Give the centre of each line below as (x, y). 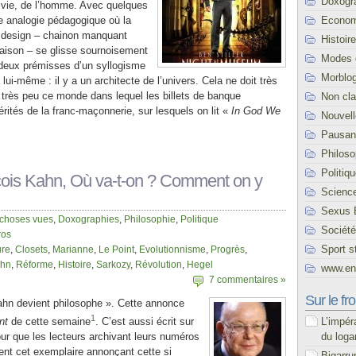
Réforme (35, 265)
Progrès (228, 250)
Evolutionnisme (172, 250)
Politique (199, 219)
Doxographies (89, 219)
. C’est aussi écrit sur (145, 322)
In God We (256, 111)
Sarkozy (113, 265)
